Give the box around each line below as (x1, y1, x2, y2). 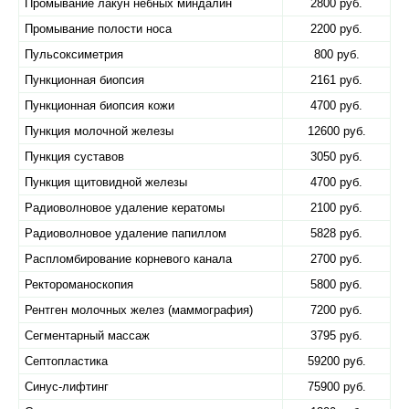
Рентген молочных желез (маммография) (25, 303, 253, 317)
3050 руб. (310, 150, 362, 163)
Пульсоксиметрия (25, 47, 123, 61)
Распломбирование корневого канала (25, 252, 232, 266)
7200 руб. (310, 303, 362, 317)
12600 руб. (307, 124, 366, 138)
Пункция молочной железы (25, 124, 173, 138)
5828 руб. (310, 226, 362, 240)
